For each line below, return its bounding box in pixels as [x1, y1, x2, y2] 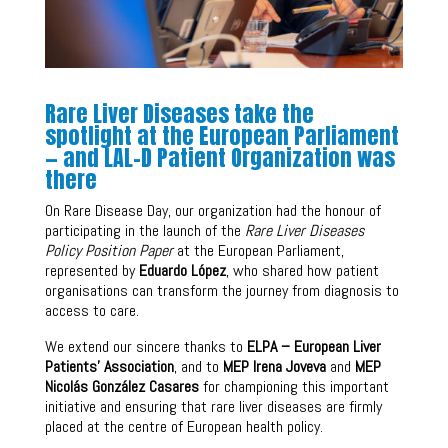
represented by [44, 259, 139, 281]
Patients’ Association [44, 355, 174, 377]
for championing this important [198, 375, 389, 397]
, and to [173, 355, 223, 377]
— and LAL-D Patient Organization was [44, 140, 395, 174]
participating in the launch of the [44, 219, 245, 241]
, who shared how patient [225, 259, 379, 281]
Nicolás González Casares [44, 375, 199, 397]
